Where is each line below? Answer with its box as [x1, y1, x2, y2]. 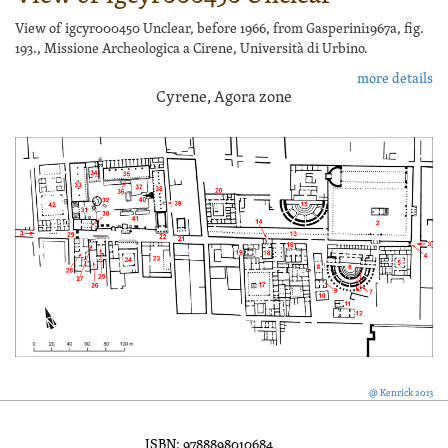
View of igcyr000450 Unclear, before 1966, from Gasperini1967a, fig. [15, 20, 424, 38]
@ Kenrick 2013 [369, 387, 433, 401]
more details [357, 70, 433, 88]
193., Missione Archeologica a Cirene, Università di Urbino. [15, 40, 368, 58]
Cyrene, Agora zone [156, 87, 292, 108]
